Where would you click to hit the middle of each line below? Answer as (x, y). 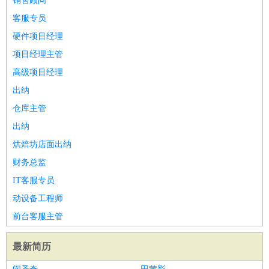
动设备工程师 (38, 198)
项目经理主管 (38, 54)
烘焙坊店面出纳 (42, 144)
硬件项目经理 (38, 36)
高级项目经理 (38, 72)
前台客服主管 (38, 216)
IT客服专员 (34, 180)
